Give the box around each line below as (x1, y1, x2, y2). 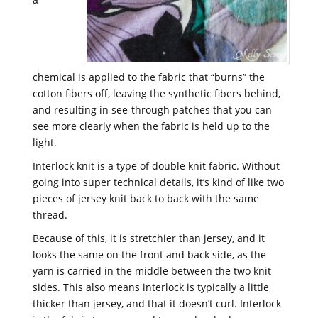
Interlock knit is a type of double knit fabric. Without (33, 159, 280, 172)
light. (33, 136, 57, 149)
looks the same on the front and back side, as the (33, 248, 266, 261)
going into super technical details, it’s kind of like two (33, 175, 284, 189)
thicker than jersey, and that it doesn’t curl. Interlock (33, 297, 281, 310)
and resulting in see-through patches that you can (33, 103, 272, 116)
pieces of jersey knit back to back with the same (33, 192, 259, 205)
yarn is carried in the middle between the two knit (33, 264, 271, 278)
